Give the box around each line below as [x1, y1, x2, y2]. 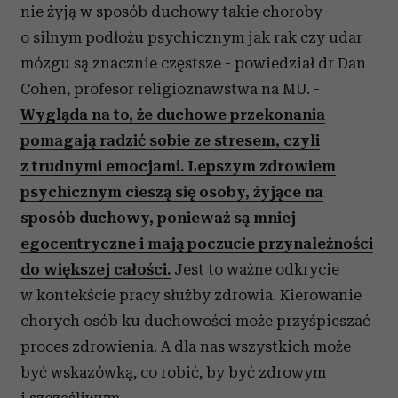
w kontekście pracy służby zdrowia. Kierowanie [20, 286, 362, 304]
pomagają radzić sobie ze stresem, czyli [20, 131, 320, 149]
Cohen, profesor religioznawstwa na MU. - [20, 80, 320, 98]
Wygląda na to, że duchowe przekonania [20, 106, 325, 123]
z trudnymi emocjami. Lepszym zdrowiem [20, 157, 336, 175]
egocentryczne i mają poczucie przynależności [20, 235, 373, 252]
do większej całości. [20, 260, 171, 278]
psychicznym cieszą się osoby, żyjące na [20, 183, 323, 201]
